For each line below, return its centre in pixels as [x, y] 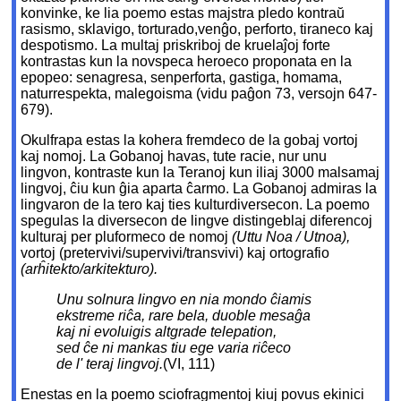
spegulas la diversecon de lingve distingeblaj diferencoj [197, 221]
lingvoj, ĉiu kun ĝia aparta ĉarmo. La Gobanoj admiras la [199, 189]
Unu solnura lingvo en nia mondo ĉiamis [184, 300]
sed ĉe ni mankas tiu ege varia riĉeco [174, 348]
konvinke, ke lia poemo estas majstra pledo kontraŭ [183, 13]
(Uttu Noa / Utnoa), [291, 237]
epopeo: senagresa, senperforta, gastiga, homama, [182, 78]
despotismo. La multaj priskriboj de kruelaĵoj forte [176, 46]
